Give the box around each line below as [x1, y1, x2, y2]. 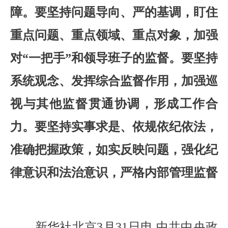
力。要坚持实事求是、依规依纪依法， [10, 120, 218, 133]
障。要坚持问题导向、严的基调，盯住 [10, 5, 218, 19]
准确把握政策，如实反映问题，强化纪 [10, 142, 218, 156]
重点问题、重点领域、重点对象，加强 [10, 28, 218, 42]
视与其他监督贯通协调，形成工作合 [10, 97, 218, 110]
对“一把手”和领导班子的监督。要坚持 [10, 51, 218, 65]
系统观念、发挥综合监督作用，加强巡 [10, 74, 218, 88]
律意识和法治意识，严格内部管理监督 [10, 165, 218, 179]
